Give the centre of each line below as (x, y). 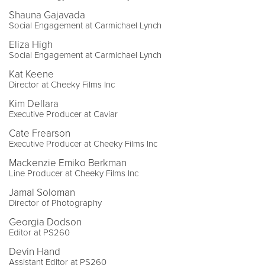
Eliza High (31, 44)
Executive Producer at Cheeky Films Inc (83, 143)
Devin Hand (35, 251)
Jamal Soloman (42, 192)
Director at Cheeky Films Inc (62, 84)
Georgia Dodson (45, 222)
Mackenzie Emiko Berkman (68, 163)
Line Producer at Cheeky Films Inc (74, 173)
